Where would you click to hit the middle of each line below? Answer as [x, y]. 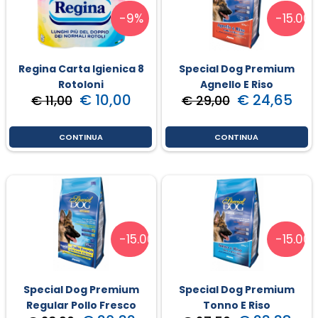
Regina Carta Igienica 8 [81, 68]
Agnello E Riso [237, 84]
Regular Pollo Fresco [81, 305]
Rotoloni [81, 84]
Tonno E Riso [237, 305]
